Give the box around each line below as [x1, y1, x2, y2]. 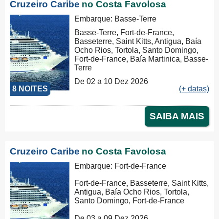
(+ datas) [179, 85, 209, 93]
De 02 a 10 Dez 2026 [74, 77, 149, 86]
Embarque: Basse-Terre [74, 15, 157, 23]
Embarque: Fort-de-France [74, 162, 167, 171]
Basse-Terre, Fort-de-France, [74, 28, 175, 37]
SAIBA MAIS [150, 111, 204, 122]
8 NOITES [12, 85, 48, 93]
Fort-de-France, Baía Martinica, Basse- [74, 55, 209, 64]
